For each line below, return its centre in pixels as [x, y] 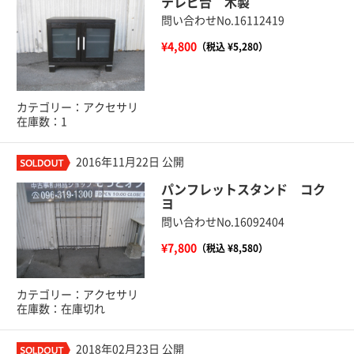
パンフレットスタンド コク [243, 189]
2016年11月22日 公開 [130, 162]
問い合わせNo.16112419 [222, 20]
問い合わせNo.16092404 [222, 222]
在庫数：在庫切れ [61, 309]
